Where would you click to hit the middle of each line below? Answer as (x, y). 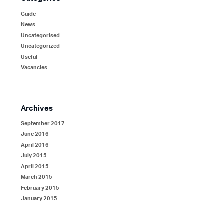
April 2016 (35, 145)
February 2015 (40, 188)
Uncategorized (40, 46)
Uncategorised (40, 35)
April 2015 (35, 166)
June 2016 (35, 134)
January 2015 (39, 199)
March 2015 (36, 177)
